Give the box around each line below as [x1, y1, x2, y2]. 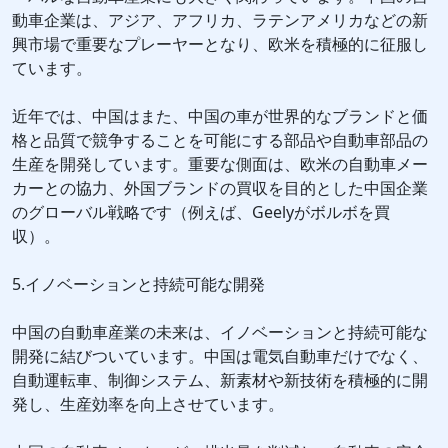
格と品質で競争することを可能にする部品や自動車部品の [12, 129, 428, 152]
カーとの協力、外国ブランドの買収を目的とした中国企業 [12, 177, 428, 200]
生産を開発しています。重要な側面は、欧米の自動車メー [12, 153, 428, 176]
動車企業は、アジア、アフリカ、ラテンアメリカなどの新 [12, 9, 428, 32]
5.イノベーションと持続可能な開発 [12, 273, 265, 296]
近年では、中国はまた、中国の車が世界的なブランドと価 [12, 105, 428, 128]
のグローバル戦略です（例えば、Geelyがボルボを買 [12, 201, 390, 224]
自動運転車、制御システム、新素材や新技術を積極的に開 [12, 369, 428, 392]
